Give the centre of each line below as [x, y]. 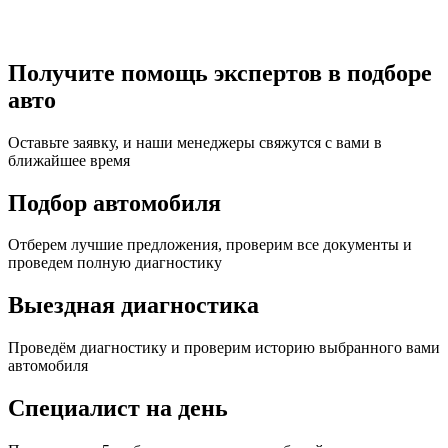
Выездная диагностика [133, 305]
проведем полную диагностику [115, 263]
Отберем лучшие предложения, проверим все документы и [210, 245]
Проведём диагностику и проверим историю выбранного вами [224, 348]
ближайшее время [69, 160]
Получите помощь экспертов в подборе [220, 72]
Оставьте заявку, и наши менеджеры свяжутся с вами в [195, 142]
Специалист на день [118, 408]
